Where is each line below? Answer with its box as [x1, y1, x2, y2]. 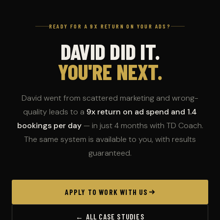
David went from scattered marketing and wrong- [22, 93, 198, 104]
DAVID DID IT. [60, 38, 160, 65]
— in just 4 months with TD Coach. [81, 120, 203, 131]
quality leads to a [23, 107, 86, 117]
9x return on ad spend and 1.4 [86, 107, 197, 117]
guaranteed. [88, 148, 132, 159]
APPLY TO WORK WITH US [65, 188, 148, 197]
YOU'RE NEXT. [57, 58, 163, 85]
